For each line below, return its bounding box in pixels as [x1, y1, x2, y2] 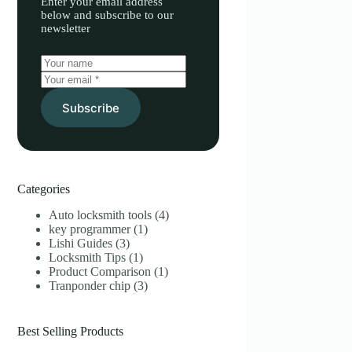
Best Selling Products [17, 324, 124, 338]
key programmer [49, 222, 131, 236]
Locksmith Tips [49, 250, 126, 264]
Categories [17, 182, 71, 196]
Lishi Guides [49, 236, 113, 250]
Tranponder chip [49, 278, 131, 292]
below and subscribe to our [41, 9, 174, 21]
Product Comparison [49, 264, 152, 278]
